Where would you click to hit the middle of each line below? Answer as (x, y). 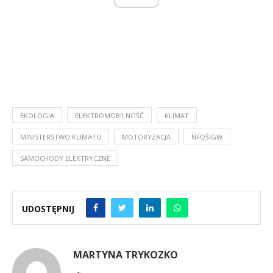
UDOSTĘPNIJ (48, 209)
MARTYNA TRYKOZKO (126, 254)
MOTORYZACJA (146, 136)
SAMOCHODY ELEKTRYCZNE (65, 158)
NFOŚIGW (207, 136)
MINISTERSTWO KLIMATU (61, 136)
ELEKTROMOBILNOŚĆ (109, 115)
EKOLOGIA (37, 115)
